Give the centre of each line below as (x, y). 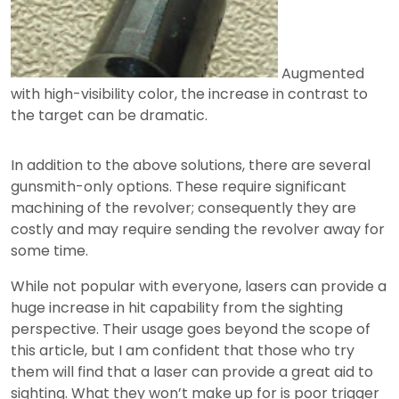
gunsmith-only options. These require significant (179, 187)
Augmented (321, 73)
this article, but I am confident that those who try (183, 351)
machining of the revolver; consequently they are (183, 208)
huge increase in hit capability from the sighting (177, 308)
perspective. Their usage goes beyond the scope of (191, 330)
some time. (49, 251)
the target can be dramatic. (109, 116)
